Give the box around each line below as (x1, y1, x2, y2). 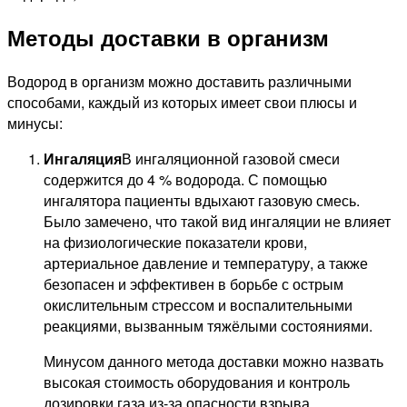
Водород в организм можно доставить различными (7, 70, 352, 92)
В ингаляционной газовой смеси (122, 147, 340, 169)
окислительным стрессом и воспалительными (44, 293, 352, 315)
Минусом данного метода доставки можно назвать (44, 350, 383, 372)
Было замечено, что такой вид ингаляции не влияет (44, 210, 391, 232)
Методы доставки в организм (7, 21, 329, 53)
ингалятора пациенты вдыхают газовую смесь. (44, 189, 360, 211)
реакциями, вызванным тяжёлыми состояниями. (44, 314, 372, 336)
